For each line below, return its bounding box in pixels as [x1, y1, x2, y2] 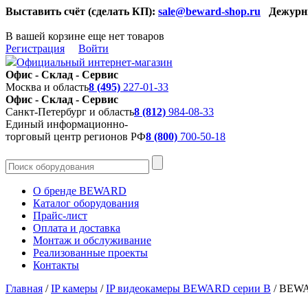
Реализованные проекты [33, 247, 148, 258]
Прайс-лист [33, 210, 87, 221]
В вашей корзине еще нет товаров [5, 30, 164, 42]
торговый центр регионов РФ [5, 131, 146, 142]
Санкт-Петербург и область [5, 106, 134, 118]
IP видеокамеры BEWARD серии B [106, 283, 271, 294]
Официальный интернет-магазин [16, 56, 173, 68]
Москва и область [5, 81, 89, 93]
